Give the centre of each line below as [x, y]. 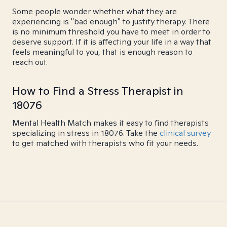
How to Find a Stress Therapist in [98, 91]
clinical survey [185, 133]
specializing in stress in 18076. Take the [86, 133]
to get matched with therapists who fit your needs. [105, 143]
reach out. [30, 62]
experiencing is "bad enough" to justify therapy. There [111, 22]
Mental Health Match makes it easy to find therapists [110, 123]
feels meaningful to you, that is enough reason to [102, 52]
